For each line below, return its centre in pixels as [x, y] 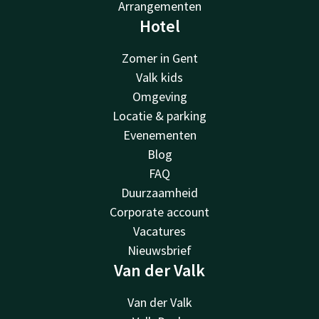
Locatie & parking [159, 115]
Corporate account [159, 211]
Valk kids [159, 77]
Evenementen [159, 135]
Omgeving [159, 96]
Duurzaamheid [159, 192]
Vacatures [159, 231]
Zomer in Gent [159, 58]
